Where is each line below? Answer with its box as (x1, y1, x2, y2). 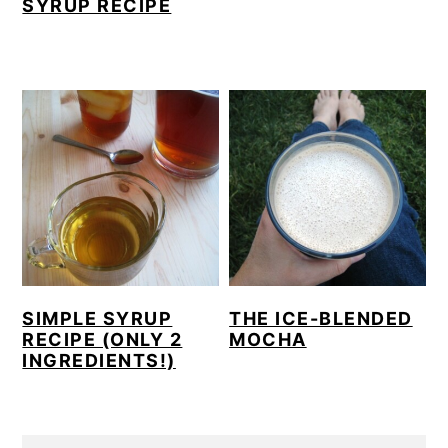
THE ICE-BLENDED (229, 308, 413, 330)
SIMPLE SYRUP (22, 308, 173, 330)
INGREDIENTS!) (22, 350, 176, 372)
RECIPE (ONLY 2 (22, 329, 183, 351)
